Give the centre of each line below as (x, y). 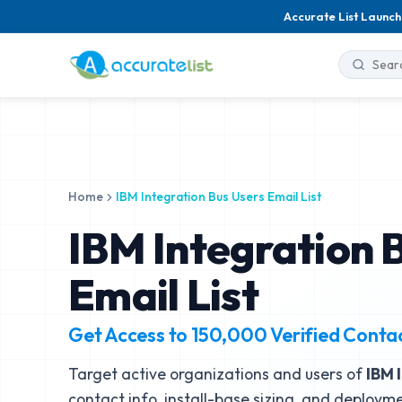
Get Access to (130, 335)
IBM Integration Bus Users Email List (218, 197)
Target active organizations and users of (217, 374)
